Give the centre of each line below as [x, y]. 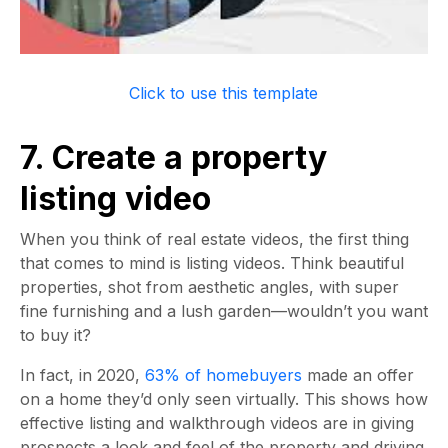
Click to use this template [224, 93]
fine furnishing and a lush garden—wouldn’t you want [224, 311]
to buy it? [55, 335]
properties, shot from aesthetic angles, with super [209, 287]
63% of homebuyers [223, 375]
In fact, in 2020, [82, 375]
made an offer [358, 375]
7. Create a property [173, 157]
